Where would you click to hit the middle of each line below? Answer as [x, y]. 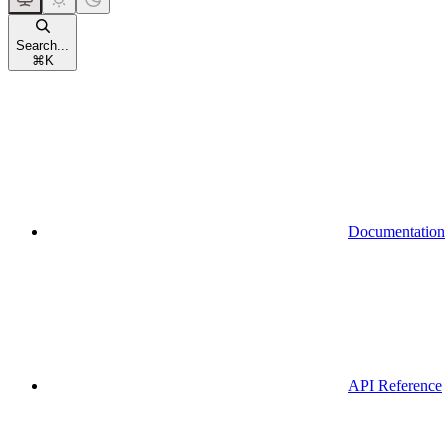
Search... [42, 45]
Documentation [396, 231]
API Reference [395, 385]
